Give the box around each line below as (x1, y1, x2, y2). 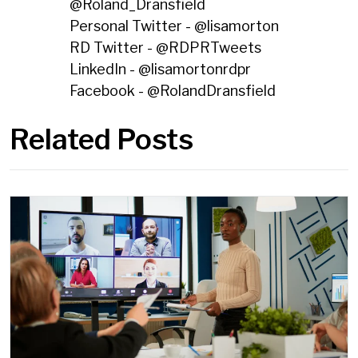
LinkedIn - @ (69, 61, 151, 78)
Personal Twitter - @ (69, 18, 207, 35)
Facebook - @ (69, 82, 160, 100)
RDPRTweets (168, 39, 261, 57)
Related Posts (10, 122, 193, 157)
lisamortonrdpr (150, 61, 251, 78)
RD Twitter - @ (69, 39, 169, 57)
